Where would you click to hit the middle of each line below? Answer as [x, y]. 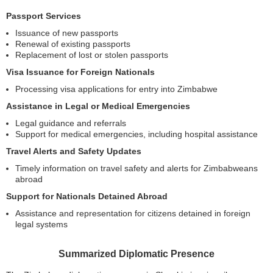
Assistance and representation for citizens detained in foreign [133, 214]
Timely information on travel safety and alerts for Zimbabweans [136, 168]
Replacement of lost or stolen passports [92, 55]
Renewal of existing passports [73, 44]
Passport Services [44, 16]
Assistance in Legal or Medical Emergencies [98, 106]
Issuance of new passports [67, 33]
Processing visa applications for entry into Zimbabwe [116, 89]
